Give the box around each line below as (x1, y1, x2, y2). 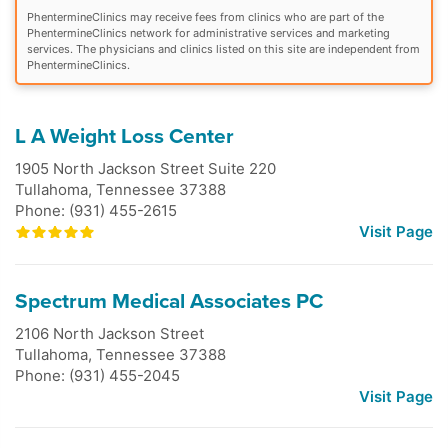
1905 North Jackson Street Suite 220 (15, 158, 276, 178)
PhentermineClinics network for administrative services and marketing (27, 25, 390, 40)
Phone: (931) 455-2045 (15, 365, 180, 385)
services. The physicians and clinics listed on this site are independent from (27, 41, 420, 56)
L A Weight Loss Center (15, 123, 234, 149)
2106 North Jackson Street (15, 323, 204, 343)
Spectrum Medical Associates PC (15, 288, 323, 314)
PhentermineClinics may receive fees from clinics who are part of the (27, 9, 384, 24)
